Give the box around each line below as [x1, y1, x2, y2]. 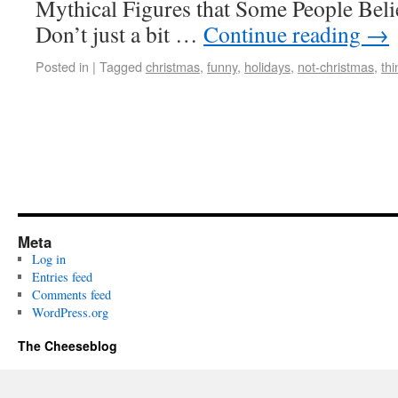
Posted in [36, 57, 89, 76]
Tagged [99, 57, 142, 76]
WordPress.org [31, 304, 108, 321]
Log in [31, 251, 66, 267]
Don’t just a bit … [36, 19, 203, 49]
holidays [244, 57, 291, 76]
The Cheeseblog [18, 337, 117, 354]
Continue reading [203, 19, 366, 49]
